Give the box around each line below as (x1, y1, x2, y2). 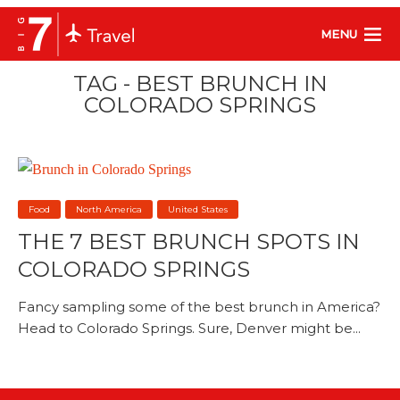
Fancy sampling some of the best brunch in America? (18, 297, 380, 315)
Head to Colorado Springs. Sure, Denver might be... (18, 319, 361, 337)
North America (76, 203, 142, 215)
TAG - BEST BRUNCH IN (72, 71, 328, 96)
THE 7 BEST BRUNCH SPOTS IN (18, 228, 360, 254)
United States (168, 203, 228, 215)
